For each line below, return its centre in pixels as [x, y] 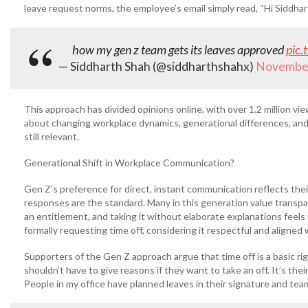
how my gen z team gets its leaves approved [179, 49]
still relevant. [52, 136]
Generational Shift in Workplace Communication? [129, 163]
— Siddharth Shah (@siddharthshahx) [157, 66]
